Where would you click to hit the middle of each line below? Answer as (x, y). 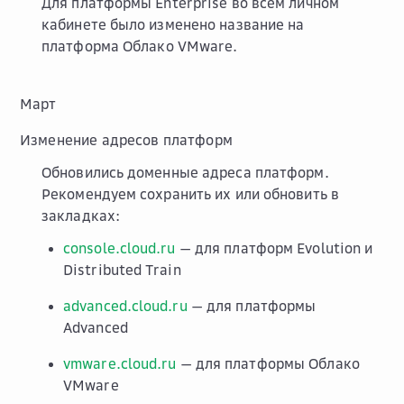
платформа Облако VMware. (140, 46)
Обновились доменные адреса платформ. (185, 172)
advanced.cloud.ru (125, 305)
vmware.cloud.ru (120, 363)
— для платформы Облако (268, 363)
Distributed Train (122, 269)
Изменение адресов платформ (126, 139)
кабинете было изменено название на (173, 24)
